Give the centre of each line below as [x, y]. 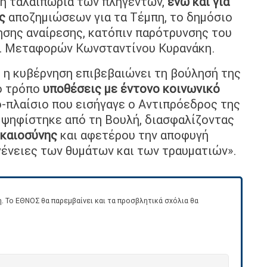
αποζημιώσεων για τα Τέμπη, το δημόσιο [119, 17]
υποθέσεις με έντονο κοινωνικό [131, 88]
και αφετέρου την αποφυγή [133, 135]
